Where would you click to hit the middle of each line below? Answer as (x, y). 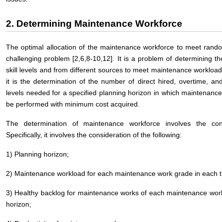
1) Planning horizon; (37, 154)
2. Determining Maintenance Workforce (94, 24)
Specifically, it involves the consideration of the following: (94, 135)
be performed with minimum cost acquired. (73, 104)
